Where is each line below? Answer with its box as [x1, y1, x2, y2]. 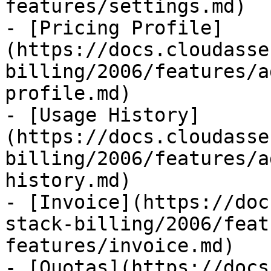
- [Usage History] [5, 104, 200, 126]
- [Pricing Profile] [5, 17, 223, 39]
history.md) [5, 169, 131, 191]
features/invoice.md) [5, 235, 235, 256]
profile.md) [5, 82, 131, 104]
